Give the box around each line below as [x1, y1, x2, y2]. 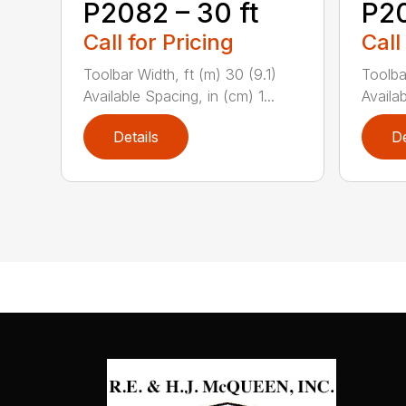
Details [113, 128, 159, 147]
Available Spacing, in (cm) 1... [83, 87, 275, 106]
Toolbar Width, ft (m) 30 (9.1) [83, 65, 277, 84]
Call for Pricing [83, 29, 235, 56]
